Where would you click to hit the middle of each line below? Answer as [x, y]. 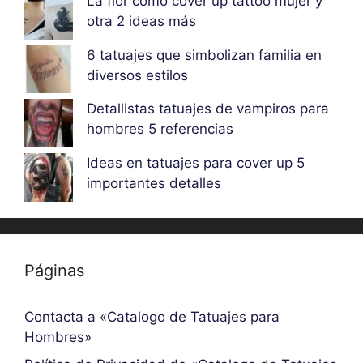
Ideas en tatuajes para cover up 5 [195, 163]
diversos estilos [137, 75]
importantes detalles [154, 184]
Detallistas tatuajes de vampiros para [207, 109]
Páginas [54, 271]
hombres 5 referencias [160, 129]
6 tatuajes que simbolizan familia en [204, 55]
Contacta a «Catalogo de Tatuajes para [152, 317]
